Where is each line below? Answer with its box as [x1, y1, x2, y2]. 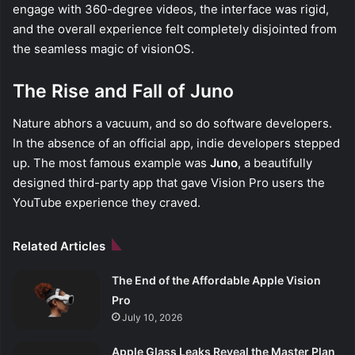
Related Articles [13, 238, 105, 254]
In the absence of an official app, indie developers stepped [13, 135, 340, 151]
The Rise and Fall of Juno [13, 80, 234, 103]
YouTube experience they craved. [13, 194, 200, 210]
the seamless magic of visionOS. [13, 41, 194, 57]
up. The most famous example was [13, 155, 210, 170]
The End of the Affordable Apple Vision [112, 273, 322, 287]
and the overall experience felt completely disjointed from [13, 21, 337, 37]
